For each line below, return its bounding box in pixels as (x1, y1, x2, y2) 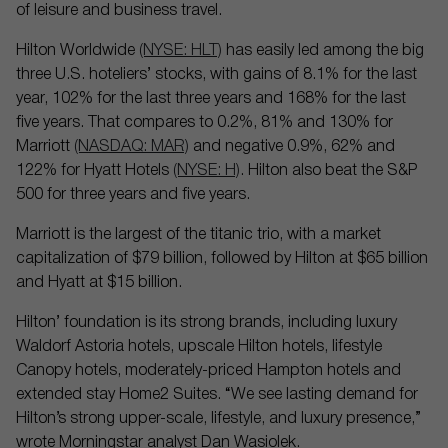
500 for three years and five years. (16, 188, 250, 202)
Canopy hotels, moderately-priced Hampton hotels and (16, 364, 401, 378)
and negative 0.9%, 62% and (189, 140, 395, 154)
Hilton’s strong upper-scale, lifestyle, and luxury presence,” (16, 412, 421, 426)
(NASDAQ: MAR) (74, 140, 189, 154)
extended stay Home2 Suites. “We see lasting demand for (16, 388, 418, 402)
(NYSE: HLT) (139, 44, 222, 58)
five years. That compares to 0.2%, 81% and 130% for (16, 116, 393, 130)
